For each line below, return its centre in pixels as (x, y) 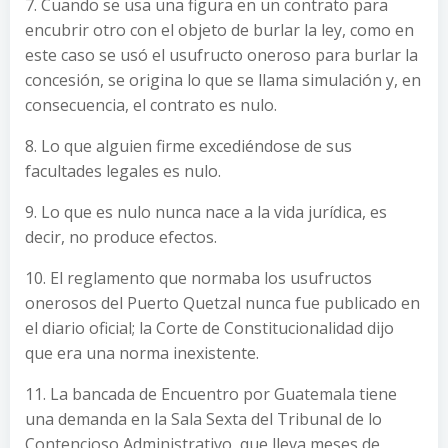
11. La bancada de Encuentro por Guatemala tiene (211, 393)
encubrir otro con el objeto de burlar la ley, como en (219, 29)
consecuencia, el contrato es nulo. (151, 104)
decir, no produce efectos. (121, 236)
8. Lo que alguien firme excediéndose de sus (188, 145)
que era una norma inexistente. (142, 352)
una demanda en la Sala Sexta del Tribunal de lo (203, 418)
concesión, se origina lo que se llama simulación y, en (223, 79)
